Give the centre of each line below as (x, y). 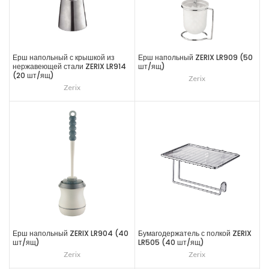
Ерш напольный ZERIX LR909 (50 (195, 57)
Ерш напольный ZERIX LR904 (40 (71, 233)
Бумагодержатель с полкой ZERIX (195, 233)
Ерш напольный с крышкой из (64, 57)
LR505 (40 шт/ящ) (171, 242)
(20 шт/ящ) (33, 75)
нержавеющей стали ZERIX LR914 (69, 66)
